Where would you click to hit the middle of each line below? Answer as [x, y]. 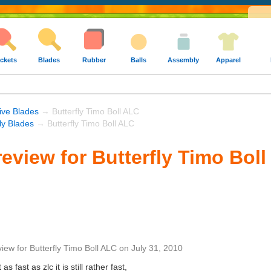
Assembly [183, 60]
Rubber [94, 60]
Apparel [228, 60]
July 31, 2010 [157, 248]
